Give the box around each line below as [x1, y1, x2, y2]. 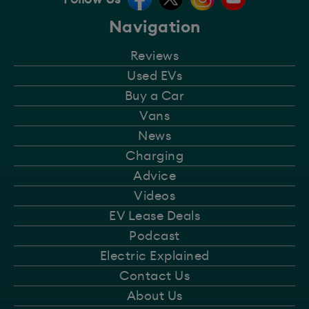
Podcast [129, 230, 180, 243]
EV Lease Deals [109, 210, 200, 223]
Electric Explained [99, 250, 210, 263]
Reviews [130, 50, 179, 63]
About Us [126, 290, 183, 303]
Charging [126, 150, 183, 163]
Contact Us [119, 270, 190, 283]
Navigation [108, 19, 201, 37]
